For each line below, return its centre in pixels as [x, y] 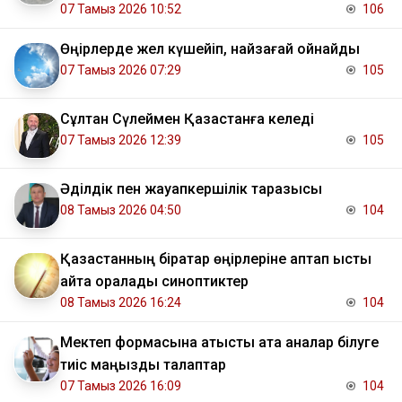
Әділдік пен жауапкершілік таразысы [191, 189]
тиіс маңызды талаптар [143, 365]
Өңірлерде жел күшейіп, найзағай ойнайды [210, 49]
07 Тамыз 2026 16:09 [121, 386]
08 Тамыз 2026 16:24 [121, 303]
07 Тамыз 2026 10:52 [121, 9]
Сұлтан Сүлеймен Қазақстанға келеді [187, 119]
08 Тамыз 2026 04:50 [121, 210]
